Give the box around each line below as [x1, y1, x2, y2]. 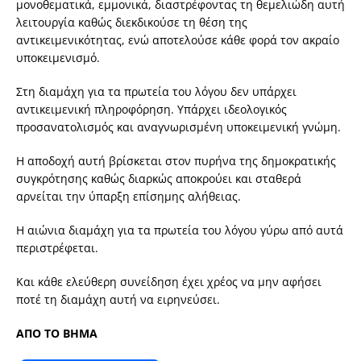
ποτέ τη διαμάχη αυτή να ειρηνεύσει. [16, 291, 220, 307]
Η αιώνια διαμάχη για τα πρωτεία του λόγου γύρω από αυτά [16, 222, 343, 238]
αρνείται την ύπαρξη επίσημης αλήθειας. [16, 188, 241, 204]
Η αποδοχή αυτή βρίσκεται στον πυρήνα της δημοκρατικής [16, 152, 336, 168]
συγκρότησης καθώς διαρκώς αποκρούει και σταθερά [16, 170, 301, 186]
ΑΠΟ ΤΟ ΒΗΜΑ [16, 325, 98, 341]
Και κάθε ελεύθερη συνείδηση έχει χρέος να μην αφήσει [16, 273, 322, 289]
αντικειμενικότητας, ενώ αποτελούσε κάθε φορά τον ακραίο [16, 31, 339, 48]
